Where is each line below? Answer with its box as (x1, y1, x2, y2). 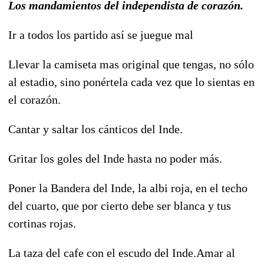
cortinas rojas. (8, 216, 76, 230)
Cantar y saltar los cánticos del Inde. (8, 122, 183, 136)
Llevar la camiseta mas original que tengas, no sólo (8, 57, 254, 71)
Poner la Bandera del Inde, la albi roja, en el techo (8, 181, 247, 194)
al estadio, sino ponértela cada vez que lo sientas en (8, 75, 255, 88)
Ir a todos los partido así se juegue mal (8, 28, 193, 41)
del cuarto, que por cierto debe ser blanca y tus (8, 199, 231, 212)
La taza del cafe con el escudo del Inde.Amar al (8, 246, 235, 259)
